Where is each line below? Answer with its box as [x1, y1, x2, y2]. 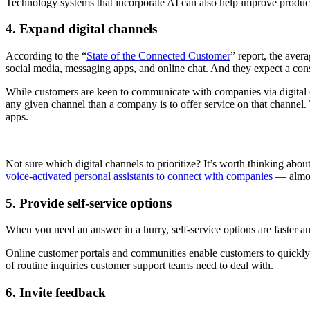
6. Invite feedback [6, 285, 106, 300]
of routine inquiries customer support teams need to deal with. [6, 259, 273, 272]
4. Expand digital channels [6, 21, 157, 37]
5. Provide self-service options [6, 195, 172, 210]
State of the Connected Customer [86, 50, 230, 62]
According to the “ [6, 50, 86, 62]
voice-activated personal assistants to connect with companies [6, 170, 273, 182]
